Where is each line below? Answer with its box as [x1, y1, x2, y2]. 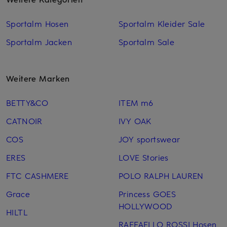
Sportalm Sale [118, 36, 175, 48]
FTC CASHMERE [6, 170, 69, 181]
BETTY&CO [6, 97, 49, 108]
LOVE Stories [118, 152, 169, 163]
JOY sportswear [118, 133, 180, 145]
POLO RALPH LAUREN [118, 170, 204, 181]
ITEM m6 [118, 97, 154, 108]
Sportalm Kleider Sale [118, 18, 205, 29]
